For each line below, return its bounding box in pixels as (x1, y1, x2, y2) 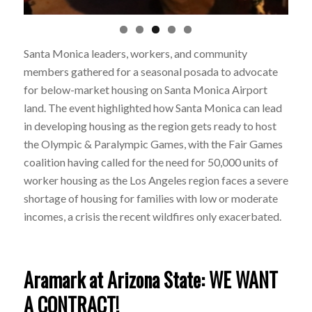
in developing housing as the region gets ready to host (23, 118, 276, 132)
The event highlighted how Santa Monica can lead (47, 100, 282, 114)
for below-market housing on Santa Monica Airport (23, 82, 267, 96)
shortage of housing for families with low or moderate (23, 191, 278, 205)
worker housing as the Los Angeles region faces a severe (23, 173, 288, 187)
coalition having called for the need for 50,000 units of (23, 155, 279, 169)
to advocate (218, 64, 278, 78)
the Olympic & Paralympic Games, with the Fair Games (23, 136, 283, 150)
